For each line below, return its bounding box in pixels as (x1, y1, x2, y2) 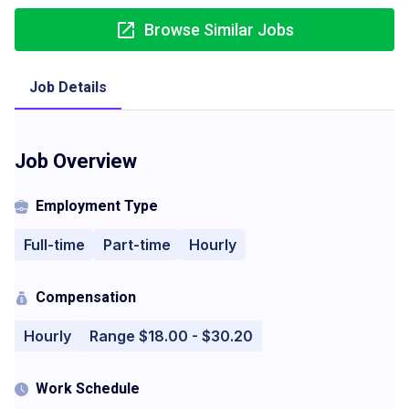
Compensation (36, 288, 136, 306)
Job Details (29, 79, 107, 96)
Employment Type (36, 197, 158, 215)
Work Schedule (36, 380, 140, 397)
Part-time (103, 236, 171, 254)
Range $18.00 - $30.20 (89, 327, 253, 345)
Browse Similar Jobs (144, 20, 294, 39)
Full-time (24, 236, 85, 254)
